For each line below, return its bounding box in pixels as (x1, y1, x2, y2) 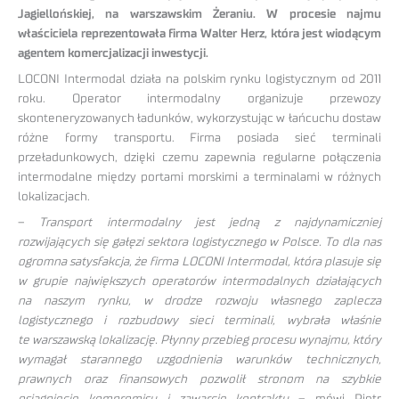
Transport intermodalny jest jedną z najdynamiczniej (39, 216, 382, 229)
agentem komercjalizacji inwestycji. (18, 47, 208, 61)
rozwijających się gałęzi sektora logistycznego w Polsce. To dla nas (18, 235, 381, 248)
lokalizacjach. (18, 191, 90, 204)
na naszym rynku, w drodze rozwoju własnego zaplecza (18, 294, 381, 307)
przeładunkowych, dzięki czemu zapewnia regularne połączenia (18, 151, 381, 165)
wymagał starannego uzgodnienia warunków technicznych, (18, 353, 381, 366)
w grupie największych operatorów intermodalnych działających (18, 274, 381, 288)
